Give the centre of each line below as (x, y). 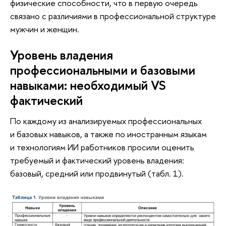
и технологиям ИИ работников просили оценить (102, 147)
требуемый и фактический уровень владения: (97, 160)
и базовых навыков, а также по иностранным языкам (108, 134)
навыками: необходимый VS (88, 85)
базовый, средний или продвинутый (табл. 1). (97, 174)
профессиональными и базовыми (103, 70)
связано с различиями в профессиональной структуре (113, 16)
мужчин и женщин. (45, 29)
